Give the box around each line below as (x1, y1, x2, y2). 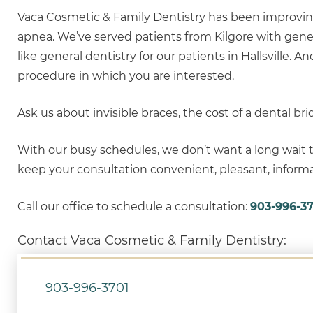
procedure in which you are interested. (17, 69, 234, 82)
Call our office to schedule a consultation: (17, 200, 250, 213)
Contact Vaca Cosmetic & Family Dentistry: (17, 233, 286, 248)
